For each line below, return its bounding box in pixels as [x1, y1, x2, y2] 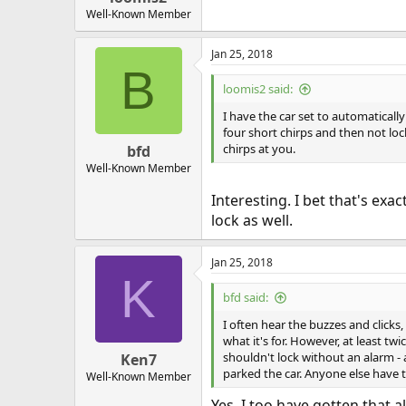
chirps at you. [223, 140, 295, 158]
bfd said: [223, 289, 268, 306]
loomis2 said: [223, 81, 293, 98]
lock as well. [211, 210, 293, 231]
